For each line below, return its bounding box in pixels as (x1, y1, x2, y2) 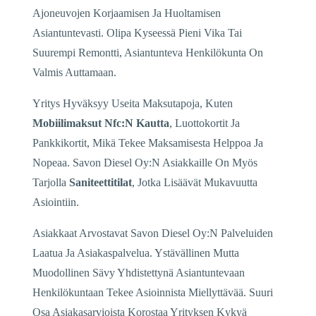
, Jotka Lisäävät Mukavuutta (132, 176, 257, 188)
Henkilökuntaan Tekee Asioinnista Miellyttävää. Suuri (32, 286, 273, 298)
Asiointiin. (32, 195, 79, 208)
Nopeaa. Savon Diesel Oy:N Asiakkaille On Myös (32, 156, 257, 169)
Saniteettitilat (69, 176, 132, 188)
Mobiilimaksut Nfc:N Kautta (32, 116, 169, 129)
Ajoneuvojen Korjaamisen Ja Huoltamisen (32, 6, 221, 19)
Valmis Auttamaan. (32, 66, 116, 78)
